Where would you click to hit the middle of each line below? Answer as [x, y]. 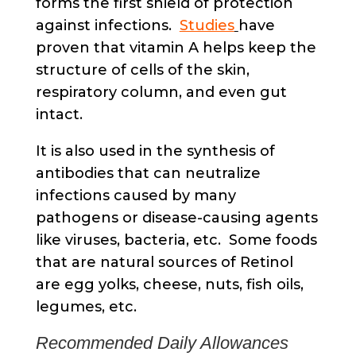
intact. [59, 114]
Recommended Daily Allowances [162, 342]
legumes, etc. [86, 306]
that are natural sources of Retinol [164, 262]
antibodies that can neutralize [148, 173]
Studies [207, 25]
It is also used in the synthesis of [155, 151]
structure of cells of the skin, [142, 70]
